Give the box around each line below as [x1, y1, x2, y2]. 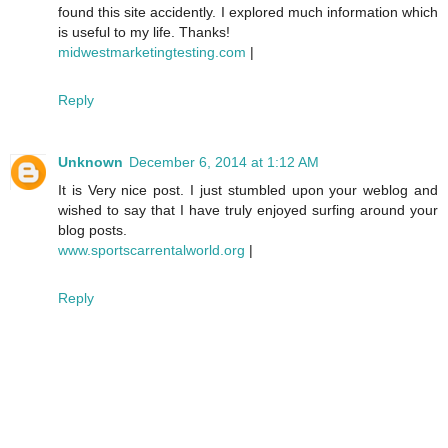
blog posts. [58, 221, 127, 238]
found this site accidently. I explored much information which [58, 3, 438, 20]
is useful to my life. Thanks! [58, 23, 230, 40]
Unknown [58, 153, 123, 170]
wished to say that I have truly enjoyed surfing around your [58, 201, 438, 218]
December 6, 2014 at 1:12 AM [129, 153, 319, 170]
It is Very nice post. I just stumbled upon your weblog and [58, 181, 438, 198]
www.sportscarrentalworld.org [58, 241, 245, 258]
